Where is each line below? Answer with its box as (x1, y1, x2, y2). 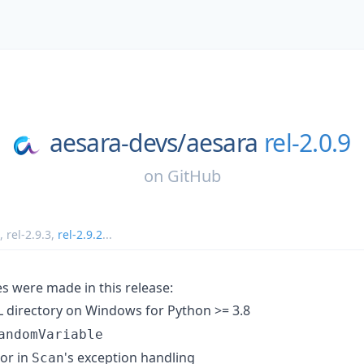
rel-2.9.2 (58, 226, 102, 242)
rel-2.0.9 (264, 126, 351, 159)
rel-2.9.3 (6, 226, 51, 242)
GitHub (167, 164, 221, 187)
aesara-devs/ (49, 126, 186, 159)
